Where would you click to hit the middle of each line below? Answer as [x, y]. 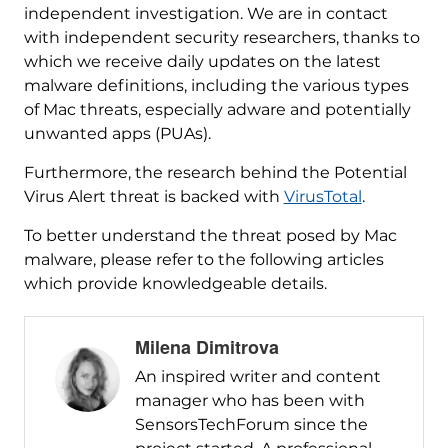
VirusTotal [322, 196]
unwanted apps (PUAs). [117, 133]
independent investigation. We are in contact [205, 13]
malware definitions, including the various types [216, 85]
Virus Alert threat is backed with [153, 196]
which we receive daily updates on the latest [202, 61]
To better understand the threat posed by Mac [210, 235]
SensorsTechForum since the [251, 424]
